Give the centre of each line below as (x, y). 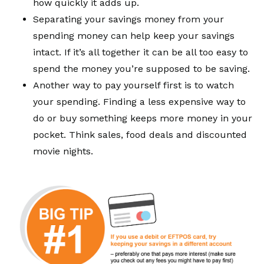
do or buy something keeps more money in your (143, 118)
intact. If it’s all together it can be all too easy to (141, 52)
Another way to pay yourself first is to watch (133, 85)
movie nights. (63, 151)
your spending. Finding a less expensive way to (139, 102)
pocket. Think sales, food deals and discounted (140, 135)
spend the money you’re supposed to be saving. (141, 69)
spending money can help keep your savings (134, 36)
